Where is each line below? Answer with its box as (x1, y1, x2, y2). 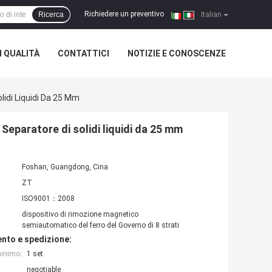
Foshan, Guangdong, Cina (22, 163, 108, 172)
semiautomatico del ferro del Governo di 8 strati (22, 221, 179, 230)
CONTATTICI (58, 49, 109, 58)
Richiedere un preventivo (84, 10, 164, 19)
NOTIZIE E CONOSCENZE (127, 49, 226, 58)
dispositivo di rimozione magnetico (22, 210, 138, 219)
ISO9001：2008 (22, 194, 75, 203)
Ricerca (38, 10, 64, 19)
